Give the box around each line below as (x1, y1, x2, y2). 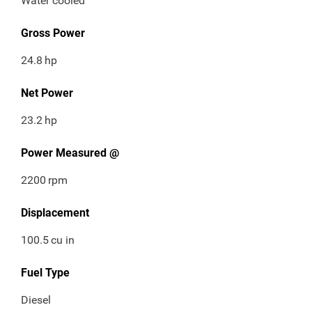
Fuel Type (21, 266, 70, 280)
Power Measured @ (21, 146, 119, 160)
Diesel (21, 293, 51, 307)
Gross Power (21, 26, 85, 40)
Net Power (21, 86, 73, 100)
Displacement (21, 206, 89, 220)
